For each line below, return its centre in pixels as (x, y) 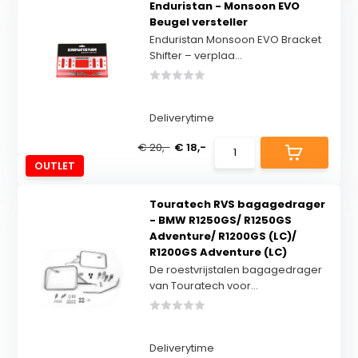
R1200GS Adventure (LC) (218, 252)
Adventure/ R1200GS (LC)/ (223, 236)
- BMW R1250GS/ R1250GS (220, 220)
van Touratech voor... (203, 286)
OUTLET (55, 165)
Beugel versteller (198, 22)
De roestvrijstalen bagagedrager (235, 270)
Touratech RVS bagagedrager (237, 204)
